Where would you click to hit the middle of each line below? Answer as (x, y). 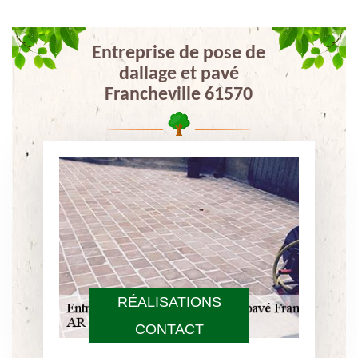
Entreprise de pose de (179, 54)
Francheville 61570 (179, 95)
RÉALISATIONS (169, 302)
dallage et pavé (179, 74)
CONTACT (169, 330)
